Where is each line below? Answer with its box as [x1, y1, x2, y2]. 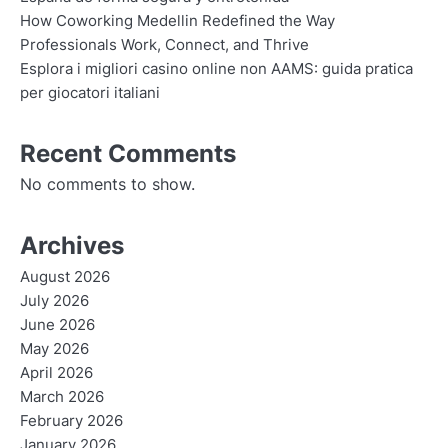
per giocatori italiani [20, 84, 160, 103]
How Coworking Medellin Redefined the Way [20, 12, 335, 31]
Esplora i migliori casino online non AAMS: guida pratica [20, 60, 413, 79]
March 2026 [20, 388, 104, 407]
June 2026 [20, 316, 95, 335]
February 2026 [20, 412, 123, 431]
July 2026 [20, 292, 89, 311]
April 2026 [20, 364, 93, 383]
